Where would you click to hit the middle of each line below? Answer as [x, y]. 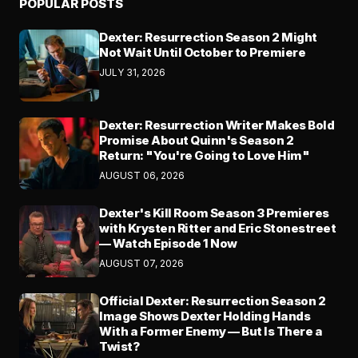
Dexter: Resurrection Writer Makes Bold [217, 125]
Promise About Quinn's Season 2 [196, 141]
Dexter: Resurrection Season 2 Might [208, 38]
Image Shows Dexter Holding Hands [205, 316]
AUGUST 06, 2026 [142, 176]
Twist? [119, 347]
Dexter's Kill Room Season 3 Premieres [214, 213]
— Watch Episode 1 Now [168, 244]
